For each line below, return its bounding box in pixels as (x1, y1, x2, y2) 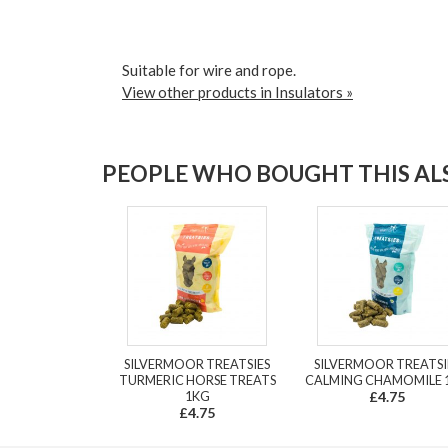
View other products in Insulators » (122, 83, 353, 102)
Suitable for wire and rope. (122, 61, 296, 80)
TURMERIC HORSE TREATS (118, 372, 276, 389)
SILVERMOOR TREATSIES (124, 356, 270, 373)
